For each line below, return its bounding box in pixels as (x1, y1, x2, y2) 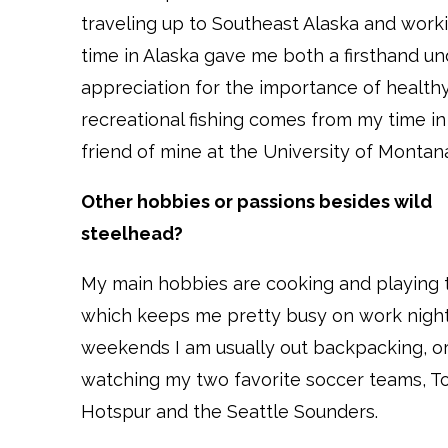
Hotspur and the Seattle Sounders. (80, 401, 378, 423)
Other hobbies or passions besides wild (80, 191, 432, 213)
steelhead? (80, 223, 183, 245)
